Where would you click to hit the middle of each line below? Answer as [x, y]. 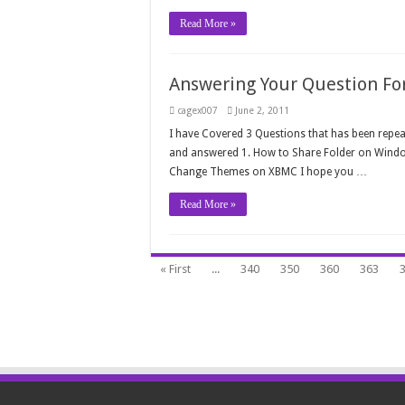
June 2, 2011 [262, 111]
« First [175, 269]
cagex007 [198, 111]
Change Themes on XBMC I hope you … [268, 172]
